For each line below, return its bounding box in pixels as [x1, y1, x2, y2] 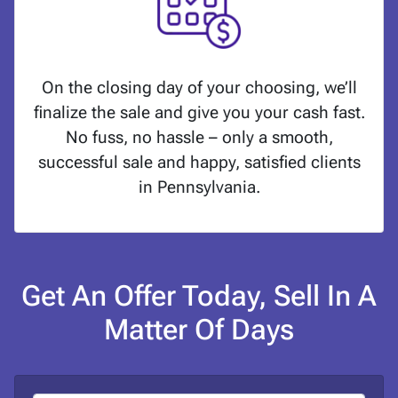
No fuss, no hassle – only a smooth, [65, 127, 333, 148]
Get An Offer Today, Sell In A [21, 279, 377, 314]
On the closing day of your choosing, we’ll [41, 77, 357, 99]
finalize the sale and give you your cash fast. [33, 102, 365, 123]
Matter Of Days [104, 313, 294, 347]
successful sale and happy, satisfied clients [37, 152, 361, 173]
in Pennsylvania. [138, 177, 260, 198]
